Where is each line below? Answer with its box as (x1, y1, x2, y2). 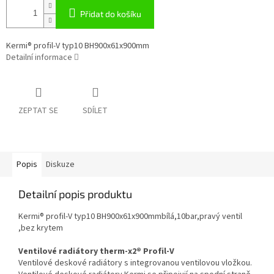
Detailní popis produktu (18, 187, 132, 201)
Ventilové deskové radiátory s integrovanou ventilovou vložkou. (18, 257, 252, 270)
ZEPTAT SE (18, 105, 58, 117)
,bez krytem (18, 222, 63, 235)
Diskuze (46, 158, 75, 171)
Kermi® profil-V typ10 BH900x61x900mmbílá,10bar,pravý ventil (18, 210, 242, 223)
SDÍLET (83, 105, 108, 117)
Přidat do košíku (80, 9, 141, 20)
